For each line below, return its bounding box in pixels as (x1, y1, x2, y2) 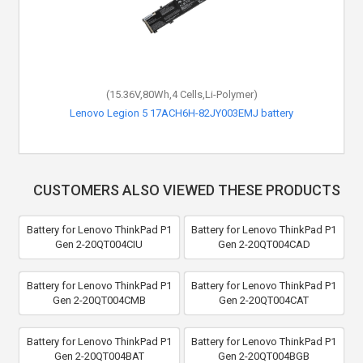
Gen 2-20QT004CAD (217, 237, 310, 250)
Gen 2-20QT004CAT (219, 293, 310, 306)
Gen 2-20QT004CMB (52, 293, 146, 306)
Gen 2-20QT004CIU (55, 237, 143, 250)
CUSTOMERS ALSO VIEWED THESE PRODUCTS (32, 181, 340, 199)
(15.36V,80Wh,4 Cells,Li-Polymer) (105, 88, 258, 100)
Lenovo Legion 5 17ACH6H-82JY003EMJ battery (70, 106, 293, 119)
